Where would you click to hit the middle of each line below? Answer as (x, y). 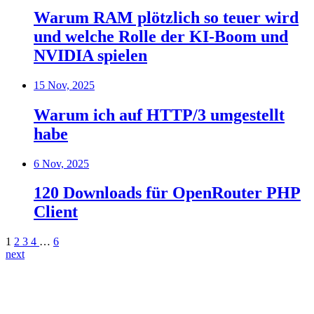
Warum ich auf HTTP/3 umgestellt (159, 115)
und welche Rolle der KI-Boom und (161, 36)
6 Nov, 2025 (61, 163)
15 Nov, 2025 (64, 85)
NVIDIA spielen (90, 55)
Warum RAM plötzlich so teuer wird (166, 17)
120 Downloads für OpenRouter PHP (167, 193)
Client (56, 212)
